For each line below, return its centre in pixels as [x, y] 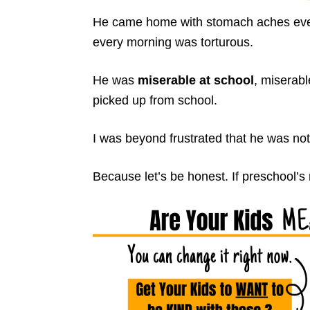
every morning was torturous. [173, 42]
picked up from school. [155, 100]
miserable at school [196, 80]
